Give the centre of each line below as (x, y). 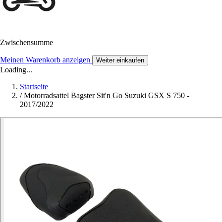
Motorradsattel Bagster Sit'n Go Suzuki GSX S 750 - (107, 96)
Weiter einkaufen (120, 60)
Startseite (34, 87)
